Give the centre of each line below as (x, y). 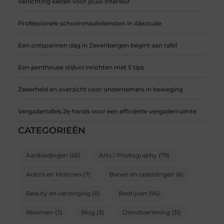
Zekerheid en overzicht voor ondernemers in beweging (100, 89)
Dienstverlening (146, 212)
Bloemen (39, 212)
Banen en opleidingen (141, 174)
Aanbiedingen (47, 155)
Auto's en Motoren (53, 174)
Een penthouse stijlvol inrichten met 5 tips (81, 67)
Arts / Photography (128, 155)
